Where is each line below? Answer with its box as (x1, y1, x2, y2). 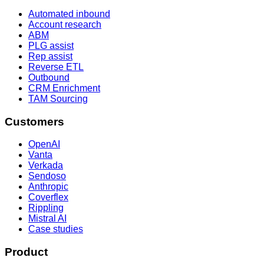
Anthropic (28, 181, 68, 192)
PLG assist (28, 40, 74, 51)
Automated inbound (28, 8, 110, 19)
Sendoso (28, 171, 66, 181)
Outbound (28, 72, 70, 82)
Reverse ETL (28, 61, 84, 72)
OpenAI (28, 139, 60, 150)
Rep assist (28, 51, 72, 61)
